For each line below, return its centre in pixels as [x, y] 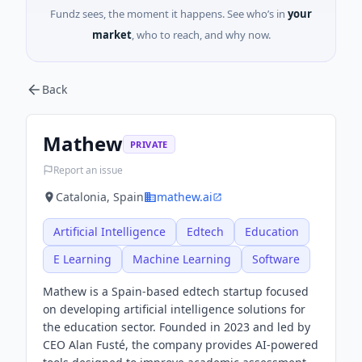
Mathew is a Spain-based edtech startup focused [176, 291]
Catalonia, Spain [100, 197]
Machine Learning [182, 259]
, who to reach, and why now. [201, 35]
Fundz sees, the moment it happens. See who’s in [168, 14]
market [112, 35]
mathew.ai [185, 197]
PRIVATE [149, 144]
